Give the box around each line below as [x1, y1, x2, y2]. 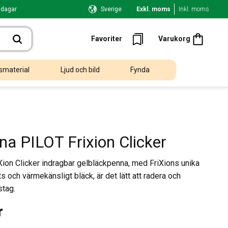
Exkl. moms [136, 6, 170, 13]
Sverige [100, 6, 122, 13]
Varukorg [158, 35, 190, 43]
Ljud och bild [60, 66, 100, 74]
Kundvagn [190, 20, 223, 28]
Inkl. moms [179, 6, 209, 13]
